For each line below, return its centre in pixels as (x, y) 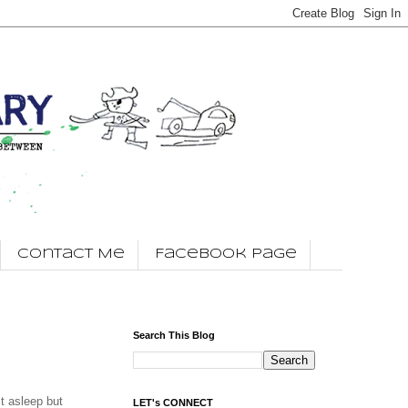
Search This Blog (174, 335)
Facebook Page (226, 255)
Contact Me (71, 255)
